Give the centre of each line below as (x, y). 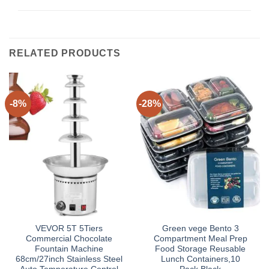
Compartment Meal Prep (200, 239)
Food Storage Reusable (200, 249)
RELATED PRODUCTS (65, 53)
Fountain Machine (69, 249)
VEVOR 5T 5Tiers (69, 229)
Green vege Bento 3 (200, 229)
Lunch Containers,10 (200, 259)
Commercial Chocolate (69, 239)
